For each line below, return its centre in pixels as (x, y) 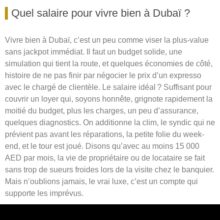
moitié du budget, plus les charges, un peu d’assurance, (102, 111)
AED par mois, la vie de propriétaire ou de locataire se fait (105, 158)
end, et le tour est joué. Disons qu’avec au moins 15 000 (102, 146)
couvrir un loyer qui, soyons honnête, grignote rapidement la (109, 99)
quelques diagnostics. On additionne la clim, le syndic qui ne (110, 123)
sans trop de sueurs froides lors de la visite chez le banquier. (110, 170)
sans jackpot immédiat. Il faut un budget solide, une (94, 52)
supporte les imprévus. (44, 193)
